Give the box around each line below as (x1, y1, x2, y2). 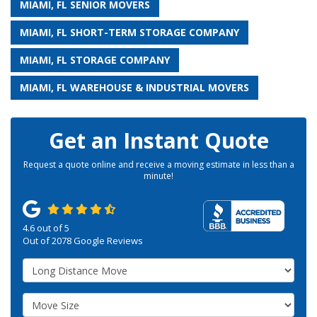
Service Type (22, 258, 87, 272)
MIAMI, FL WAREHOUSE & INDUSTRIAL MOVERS (20, 81, 249, 95)
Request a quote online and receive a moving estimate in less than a (23, 158, 294, 171)
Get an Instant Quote (48, 126, 269, 156)
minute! (144, 170, 173, 183)
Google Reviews (71, 234, 143, 248)
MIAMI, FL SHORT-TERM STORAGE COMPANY (20, 25, 239, 40)
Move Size (22, 292, 73, 306)
